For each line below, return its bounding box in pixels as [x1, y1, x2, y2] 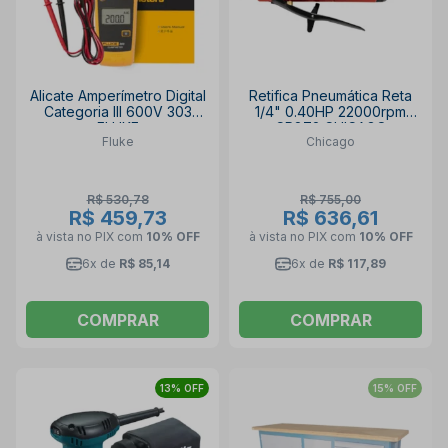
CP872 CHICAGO [274, 118, 387, 136]
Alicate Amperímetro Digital [29, 86, 206, 104]
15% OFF [373, 381, 417, 394]
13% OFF [160, 381, 204, 394]
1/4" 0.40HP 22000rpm [255, 102, 406, 120]
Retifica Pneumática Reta [249, 86, 412, 104]
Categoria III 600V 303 [43, 102, 192, 120]
